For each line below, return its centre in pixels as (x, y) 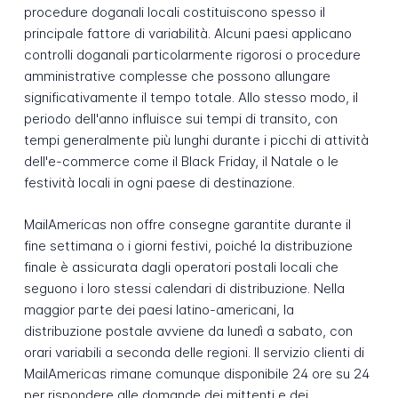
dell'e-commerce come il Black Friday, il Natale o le (181, 162)
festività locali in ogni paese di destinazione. (159, 183)
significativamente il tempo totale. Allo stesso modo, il (191, 98)
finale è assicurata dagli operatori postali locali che (181, 267)
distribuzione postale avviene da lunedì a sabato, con (188, 331)
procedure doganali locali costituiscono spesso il (174, 12)
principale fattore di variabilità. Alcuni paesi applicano (187, 34)
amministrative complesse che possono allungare (177, 76)
